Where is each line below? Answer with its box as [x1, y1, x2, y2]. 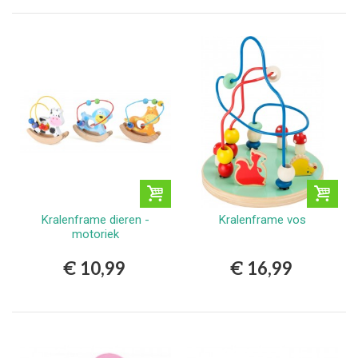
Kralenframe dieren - [42, 213, 149, 228]
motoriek [72, 227, 119, 242]
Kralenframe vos [219, 213, 306, 228]
